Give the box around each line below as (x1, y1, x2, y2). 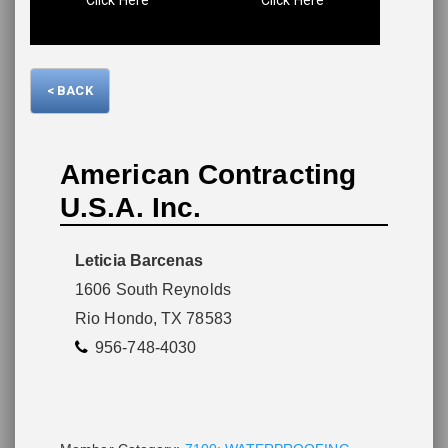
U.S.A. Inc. (60, 192, 202, 224)
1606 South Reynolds (75, 281, 231, 299)
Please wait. (195, 40, 303, 64)
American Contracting (60, 159, 357, 191)
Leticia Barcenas (75, 252, 204, 270)
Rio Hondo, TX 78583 (75, 310, 232, 328)
